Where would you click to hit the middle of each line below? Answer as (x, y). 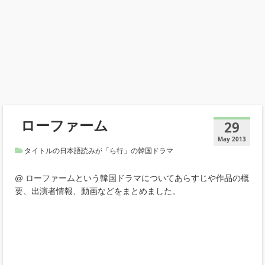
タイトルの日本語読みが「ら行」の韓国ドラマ (99, 151)
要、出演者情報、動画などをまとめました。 (98, 191)
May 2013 (232, 139)
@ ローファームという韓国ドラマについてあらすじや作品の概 (132, 178)
